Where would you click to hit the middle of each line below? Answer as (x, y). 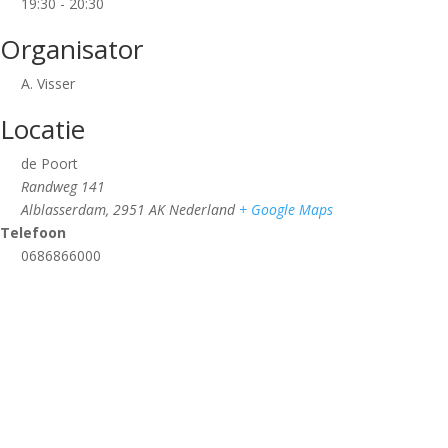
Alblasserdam (63, 210)
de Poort (49, 164)
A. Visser (48, 84)
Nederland (202, 210)
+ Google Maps (286, 210)
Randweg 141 (63, 187)
